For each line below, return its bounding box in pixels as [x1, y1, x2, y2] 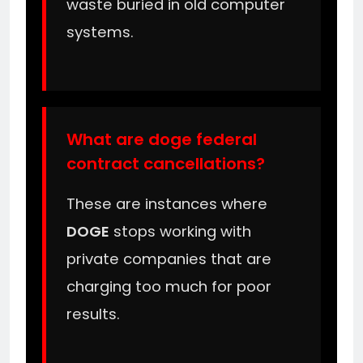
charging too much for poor [66, 276, 271, 297]
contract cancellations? [66, 152, 265, 175]
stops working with [109, 221, 251, 242]
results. [66, 304, 120, 325]
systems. [66, 21, 134, 42]
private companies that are [66, 249, 271, 270]
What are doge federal [66, 127, 257, 151]
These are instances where [66, 194, 267, 215]
